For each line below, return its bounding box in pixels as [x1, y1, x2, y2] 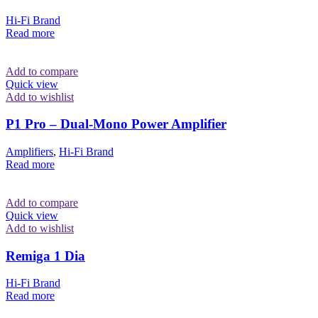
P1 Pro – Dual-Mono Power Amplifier [6, 116, 226, 132]
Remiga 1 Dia [6, 248, 85, 263]
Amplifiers [6, 146, 53, 158]
